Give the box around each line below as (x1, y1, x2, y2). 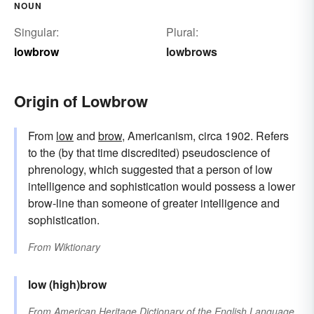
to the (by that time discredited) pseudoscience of (28, 144, 270, 161)
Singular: (14, 24, 59, 41)
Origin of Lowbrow (14, 90, 148, 113)
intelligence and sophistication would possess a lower (28, 178, 295, 195)
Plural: (165, 24, 198, 41)
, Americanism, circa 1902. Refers (122, 128, 289, 144)
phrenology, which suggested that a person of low (28, 161, 273, 178)
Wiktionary (54, 240, 100, 254)
